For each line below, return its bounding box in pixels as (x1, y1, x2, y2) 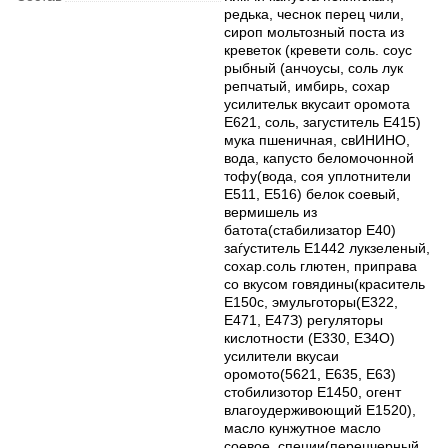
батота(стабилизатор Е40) (224, 222, 396, 238)
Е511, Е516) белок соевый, (224, 186, 400, 202)
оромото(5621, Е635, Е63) (224, 366, 396, 382)
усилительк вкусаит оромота (224, 96, 410, 112)
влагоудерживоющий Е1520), (224, 402, 416, 418)
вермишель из (224, 204, 317, 220)
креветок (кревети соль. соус (224, 42, 412, 58)
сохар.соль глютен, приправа (224, 258, 417, 274)
